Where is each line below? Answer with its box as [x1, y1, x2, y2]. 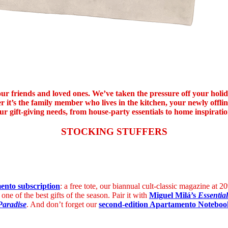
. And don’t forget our [26, 199, 99, 209]
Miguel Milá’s [149, 190, 198, 199]
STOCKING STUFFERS [61, 126, 167, 137]
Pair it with [112, 190, 149, 199]
